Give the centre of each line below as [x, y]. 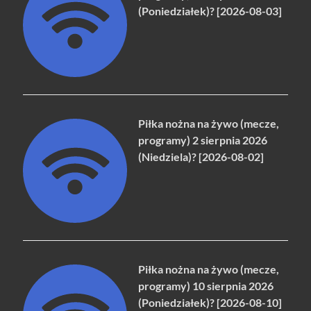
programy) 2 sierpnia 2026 [203, 140]
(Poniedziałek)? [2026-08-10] [210, 303]
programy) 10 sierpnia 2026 [206, 286]
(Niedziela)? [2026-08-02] [201, 157]
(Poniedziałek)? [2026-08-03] [210, 10]
